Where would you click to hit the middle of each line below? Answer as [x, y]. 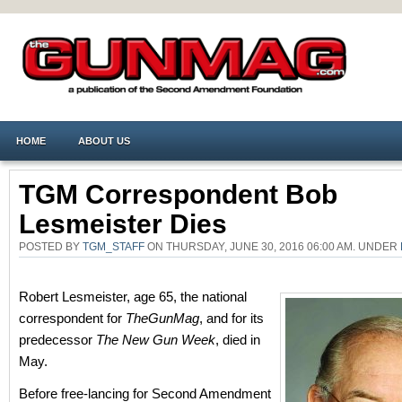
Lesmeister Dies [123, 224]
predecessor [57, 340]
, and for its [232, 318]
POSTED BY [51, 246]
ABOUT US [104, 141]
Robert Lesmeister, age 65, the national [133, 297]
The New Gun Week [156, 340]
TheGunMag [162, 318]
